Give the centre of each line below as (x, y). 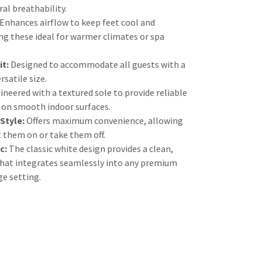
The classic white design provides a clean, (90, 149)
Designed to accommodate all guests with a (97, 64)
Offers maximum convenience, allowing (104, 120)
